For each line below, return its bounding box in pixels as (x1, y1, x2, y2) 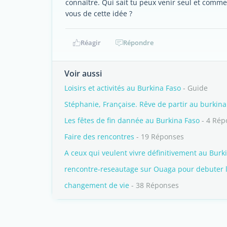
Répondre (123, 38, 154, 47)
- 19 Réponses (134, 132, 184, 141)
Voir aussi (64, 68, 102, 79)
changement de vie (64, 180, 129, 190)
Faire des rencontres (64, 132, 134, 141)
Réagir (80, 38, 101, 47)
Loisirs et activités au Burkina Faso (64, 83, 181, 93)
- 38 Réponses (129, 180, 179, 190)
